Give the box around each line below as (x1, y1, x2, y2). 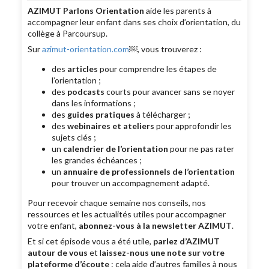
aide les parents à (144, 5, 212, 16)
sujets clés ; (52, 132, 97, 143)
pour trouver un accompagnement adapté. (52, 178, 210, 189)
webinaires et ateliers (67, 121, 155, 131)
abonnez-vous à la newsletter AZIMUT (79, 220, 232, 231)
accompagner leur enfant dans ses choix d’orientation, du (28, 17, 241, 28)
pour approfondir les (154, 121, 232, 131)
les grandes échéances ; (52, 155, 142, 166)
